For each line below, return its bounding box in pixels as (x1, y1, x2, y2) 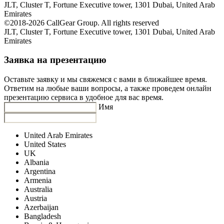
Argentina (24, 166, 55, 175)
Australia (24, 184, 52, 193)
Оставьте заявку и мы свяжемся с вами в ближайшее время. (4, 74, 207, 83)
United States (24, 139, 66, 148)
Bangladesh (24, 211, 61, 220)
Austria (24, 193, 47, 202)
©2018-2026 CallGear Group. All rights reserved (4, 18, 159, 27)
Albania (24, 157, 49, 166)
